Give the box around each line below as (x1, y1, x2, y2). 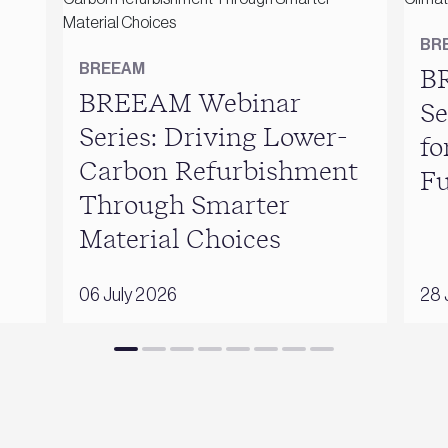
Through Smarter (78, 192, 289, 219)
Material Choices (78, 226, 281, 253)
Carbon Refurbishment (78, 158, 358, 185)
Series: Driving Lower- (78, 124, 348, 151)
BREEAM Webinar (78, 90, 300, 117)
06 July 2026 (78, 284, 177, 305)
